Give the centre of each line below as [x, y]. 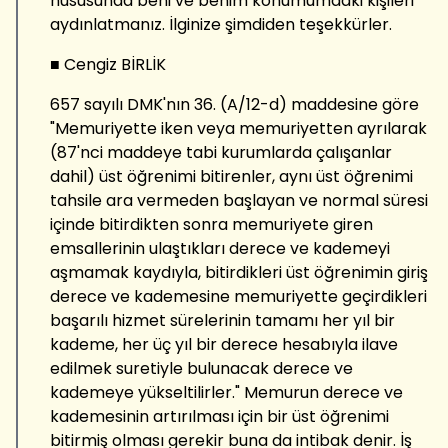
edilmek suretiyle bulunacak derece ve [201, 368]
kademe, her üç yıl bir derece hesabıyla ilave [224, 344]
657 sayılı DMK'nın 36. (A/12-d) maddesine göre [234, 104]
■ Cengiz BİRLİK [108, 64]
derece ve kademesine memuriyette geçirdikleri [238, 296]
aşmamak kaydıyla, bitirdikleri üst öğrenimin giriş [239, 272]
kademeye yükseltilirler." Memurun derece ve [226, 392]
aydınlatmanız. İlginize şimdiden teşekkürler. [221, 24]
